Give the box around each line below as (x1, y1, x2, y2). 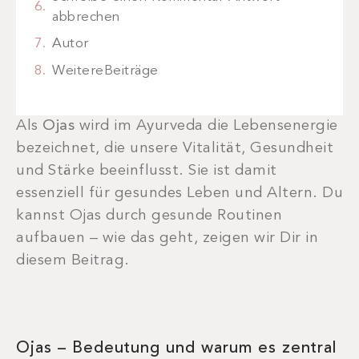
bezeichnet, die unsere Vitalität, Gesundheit (16, 141, 333, 157)
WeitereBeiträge (52, 63, 159, 78)
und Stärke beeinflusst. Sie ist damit (16, 163, 277, 179)
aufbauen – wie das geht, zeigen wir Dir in (16, 231, 318, 247)
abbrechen (52, 10, 120, 24)
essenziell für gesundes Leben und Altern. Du (16, 186, 343, 202)
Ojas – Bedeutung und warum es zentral (16, 341, 337, 357)
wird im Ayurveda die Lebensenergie (79, 119, 338, 135)
